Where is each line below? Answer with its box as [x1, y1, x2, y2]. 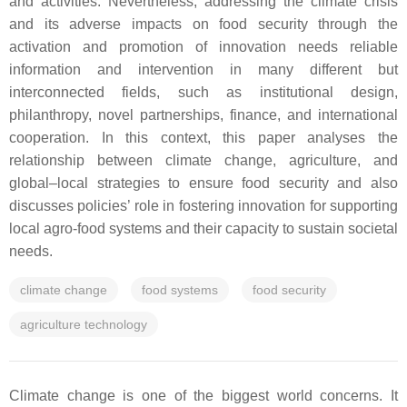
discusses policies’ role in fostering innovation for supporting [9, 198, 398, 213]
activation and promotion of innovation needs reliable [9, 39, 398, 55]
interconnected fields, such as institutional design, [9, 84, 398, 100]
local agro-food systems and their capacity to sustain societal [9, 221, 398, 236]
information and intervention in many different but [9, 62, 398, 77]
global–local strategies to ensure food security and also [9, 175, 398, 191]
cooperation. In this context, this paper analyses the [9, 130, 398, 145]
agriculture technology [20, 317, 147, 332]
